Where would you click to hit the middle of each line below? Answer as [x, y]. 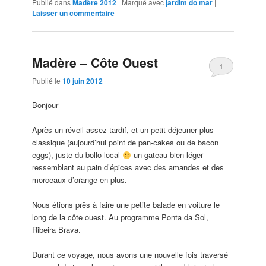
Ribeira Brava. [57, 230]
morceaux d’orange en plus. [80, 180]
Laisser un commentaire [74, 13]
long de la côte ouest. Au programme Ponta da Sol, [121, 217]
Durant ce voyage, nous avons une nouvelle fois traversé [130, 255]
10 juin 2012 [83, 80]
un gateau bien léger [167, 155]
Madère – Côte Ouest [95, 62]
